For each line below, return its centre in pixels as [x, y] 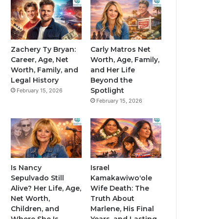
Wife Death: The [120, 188]
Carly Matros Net [121, 49]
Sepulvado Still [38, 178]
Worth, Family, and [45, 70]
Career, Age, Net [40, 59]
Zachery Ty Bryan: [44, 49]
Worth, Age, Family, [125, 59]
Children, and [35, 209]
